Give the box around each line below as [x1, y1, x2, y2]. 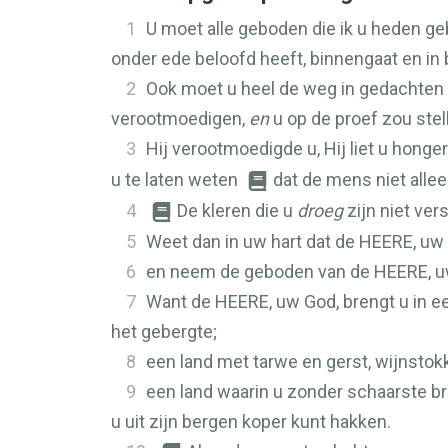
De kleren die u [177, 200, 297, 221]
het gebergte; [111, 321, 217, 342]
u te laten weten [111, 169, 242, 190]
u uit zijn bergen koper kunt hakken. [111, 411, 391, 432]
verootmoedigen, [111, 108, 249, 129]
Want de [146, 291, 215, 312]
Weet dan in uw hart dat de [146, 231, 359, 252]
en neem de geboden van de [146, 261, 374, 282]
